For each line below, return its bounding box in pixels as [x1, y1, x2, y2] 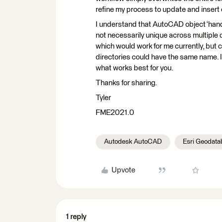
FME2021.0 [96, 109, 134, 116]
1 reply [66, 213, 87, 221]
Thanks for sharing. [96, 79, 157, 87]
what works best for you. [96, 64, 173, 72]
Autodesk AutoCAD [104, 138, 162, 145]
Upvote [111, 166, 135, 174]
